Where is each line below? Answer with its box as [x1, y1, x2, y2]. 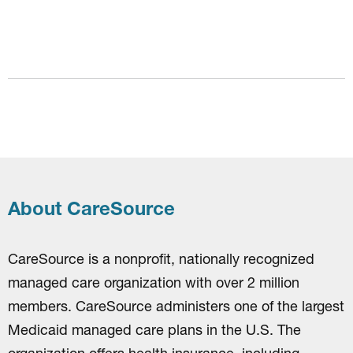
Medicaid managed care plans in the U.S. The [8, 321, 301, 338]
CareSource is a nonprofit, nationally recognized [8, 250, 314, 267]
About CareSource [8, 197, 175, 219]
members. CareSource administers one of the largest [8, 297, 344, 314]
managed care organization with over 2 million [8, 273, 299, 291]
